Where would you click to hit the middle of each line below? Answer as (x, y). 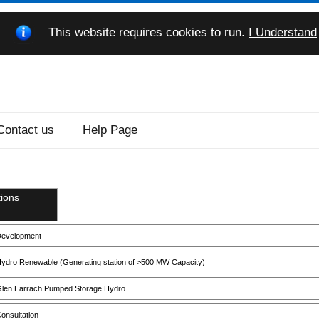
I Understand (283, 33)
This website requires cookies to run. (147, 33)
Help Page (110, 130)
